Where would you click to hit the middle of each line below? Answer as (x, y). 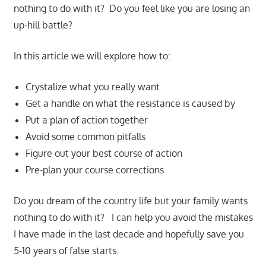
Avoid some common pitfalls (85, 137)
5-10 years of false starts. (66, 251)
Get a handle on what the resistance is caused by (130, 104)
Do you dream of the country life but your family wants (130, 201)
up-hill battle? (44, 25)
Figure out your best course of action (105, 153)
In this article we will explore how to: (92, 56)
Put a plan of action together (86, 120)
